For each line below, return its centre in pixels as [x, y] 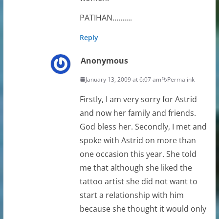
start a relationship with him [131, 195]
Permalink [181, 79]
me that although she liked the [136, 167]
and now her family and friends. [138, 113]
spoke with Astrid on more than [138, 140]
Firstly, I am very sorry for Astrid [138, 99]
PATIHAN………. [106, 17]
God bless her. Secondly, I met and [143, 126]
